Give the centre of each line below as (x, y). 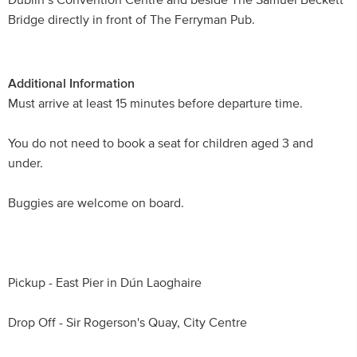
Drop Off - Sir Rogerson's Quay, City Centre (127, 323)
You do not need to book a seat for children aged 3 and (161, 143)
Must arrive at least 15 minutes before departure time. (155, 104)
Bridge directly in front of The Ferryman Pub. (131, 20)
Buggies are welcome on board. (96, 203)
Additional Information (71, 84)
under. (25, 163)
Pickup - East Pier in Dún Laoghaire (105, 283)
